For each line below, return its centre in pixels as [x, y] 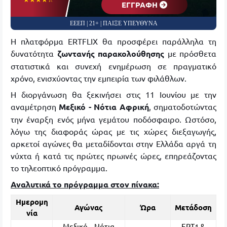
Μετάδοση [193, 207]
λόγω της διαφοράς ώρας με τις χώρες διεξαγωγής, [113, 131]
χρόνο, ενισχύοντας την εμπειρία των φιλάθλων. [99, 78]
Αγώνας [89, 207]
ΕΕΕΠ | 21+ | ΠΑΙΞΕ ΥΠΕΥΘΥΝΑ [113, 23]
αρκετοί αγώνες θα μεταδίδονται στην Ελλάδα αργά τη [113, 143]
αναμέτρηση [35, 106]
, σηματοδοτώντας [183, 106]
